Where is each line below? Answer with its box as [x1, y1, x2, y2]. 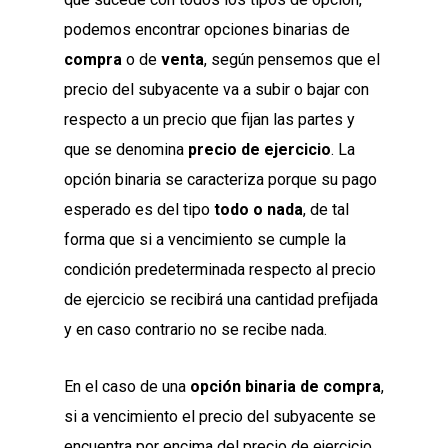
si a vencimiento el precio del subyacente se [64, 407, 376, 427]
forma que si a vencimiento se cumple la [64, 230, 346, 250]
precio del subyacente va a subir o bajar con [64, 80, 369, 100]
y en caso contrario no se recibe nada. [64, 320, 327, 340]
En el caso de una [64, 377, 190, 397]
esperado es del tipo [64, 200, 214, 220]
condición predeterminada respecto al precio [64, 260, 376, 280]
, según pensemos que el [204, 50, 380, 70]
